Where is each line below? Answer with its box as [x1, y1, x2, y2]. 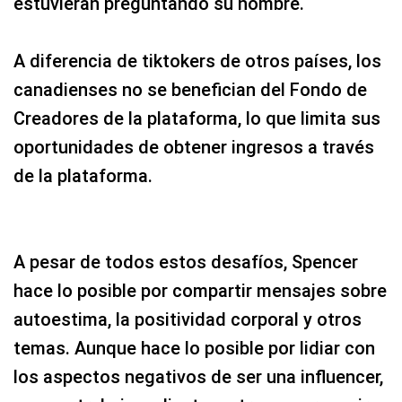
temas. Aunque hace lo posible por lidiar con [13, 337, 375, 359]
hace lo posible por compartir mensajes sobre [13, 280, 387, 301]
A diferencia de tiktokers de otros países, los [13, 50, 381, 72]
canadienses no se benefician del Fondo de [13, 79, 367, 100]
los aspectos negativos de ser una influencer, [13, 366, 383, 388]
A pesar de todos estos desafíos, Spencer [13, 251, 358, 273]
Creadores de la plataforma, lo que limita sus [13, 108, 380, 129]
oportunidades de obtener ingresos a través [13, 136, 374, 158]
